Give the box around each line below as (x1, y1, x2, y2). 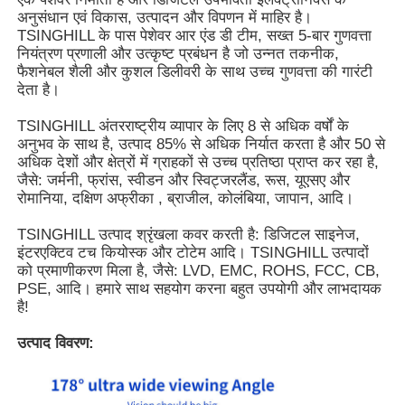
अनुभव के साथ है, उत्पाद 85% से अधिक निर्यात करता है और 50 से (17, 135, 386, 153)
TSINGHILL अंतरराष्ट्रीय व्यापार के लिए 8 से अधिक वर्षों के (17, 117, 350, 135)
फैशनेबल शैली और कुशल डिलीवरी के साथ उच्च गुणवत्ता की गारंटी (17, 62, 373, 80)
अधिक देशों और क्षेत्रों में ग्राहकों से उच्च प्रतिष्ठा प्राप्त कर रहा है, (17, 153, 380, 171)
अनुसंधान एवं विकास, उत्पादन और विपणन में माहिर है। (17, 8, 313, 26)
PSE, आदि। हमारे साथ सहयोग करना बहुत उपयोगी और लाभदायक (17, 279, 382, 297)
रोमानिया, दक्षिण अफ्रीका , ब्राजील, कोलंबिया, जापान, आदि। (17, 189, 354, 207)
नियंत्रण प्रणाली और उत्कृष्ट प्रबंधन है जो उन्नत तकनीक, (17, 44, 340, 62)
